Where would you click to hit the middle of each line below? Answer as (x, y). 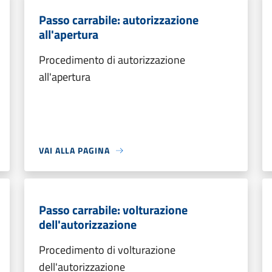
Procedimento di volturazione (107, 250)
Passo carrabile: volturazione (113, 210)
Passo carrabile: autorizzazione (119, 20)
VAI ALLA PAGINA (74, 150)
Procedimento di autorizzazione (112, 60)
